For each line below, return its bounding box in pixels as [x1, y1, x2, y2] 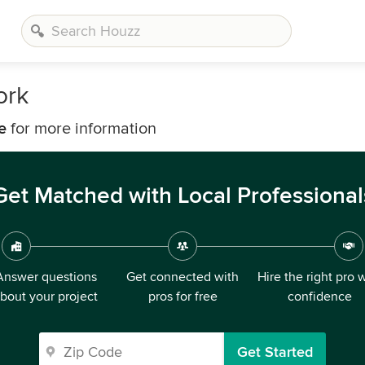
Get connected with [126, 269, 239, 285]
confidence [287, 288, 352, 305]
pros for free [147, 288, 218, 305]
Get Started [237, 343, 313, 361]
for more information [7, 119, 156, 139]
